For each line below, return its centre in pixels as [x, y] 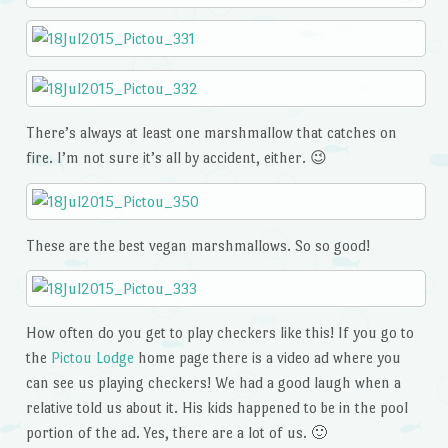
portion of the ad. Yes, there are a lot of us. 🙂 [176, 433]
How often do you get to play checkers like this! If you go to [219, 333]
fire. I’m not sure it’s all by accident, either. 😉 [176, 157]
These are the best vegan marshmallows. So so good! [197, 245]
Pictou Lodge [92, 358]
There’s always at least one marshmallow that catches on [211, 132]
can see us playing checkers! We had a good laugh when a [213, 383]
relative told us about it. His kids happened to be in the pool [216, 408]
